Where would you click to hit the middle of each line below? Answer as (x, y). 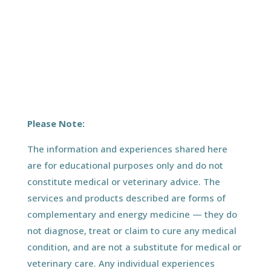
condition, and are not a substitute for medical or (134, 247)
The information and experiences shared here (127, 149)
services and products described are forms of (126, 198)
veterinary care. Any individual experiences (121, 263)
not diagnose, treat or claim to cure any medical (132, 230)
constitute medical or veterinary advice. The (123, 181)
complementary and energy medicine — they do (132, 214)
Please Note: (56, 123)
